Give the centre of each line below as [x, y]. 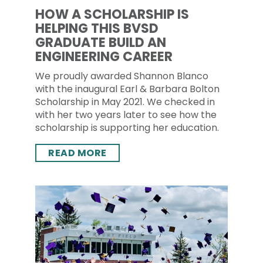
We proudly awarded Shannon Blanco [122, 76]
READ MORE [77, 153]
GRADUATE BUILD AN [101, 43]
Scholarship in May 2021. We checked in [125, 102]
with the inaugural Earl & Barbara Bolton [127, 89]
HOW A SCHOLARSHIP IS [112, 14]
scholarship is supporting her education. [127, 128]
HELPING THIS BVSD [97, 28]
